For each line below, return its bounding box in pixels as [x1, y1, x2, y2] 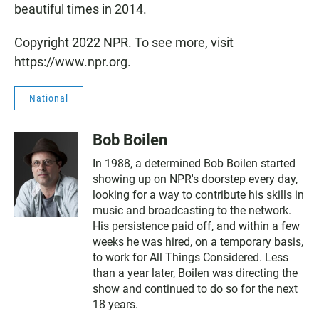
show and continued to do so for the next [93, 282, 298, 296]
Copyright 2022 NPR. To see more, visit [14, 35, 234, 51]
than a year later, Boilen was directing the [93, 266, 298, 281]
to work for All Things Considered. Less [93, 251, 288, 265]
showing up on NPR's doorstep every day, [93, 172, 298, 187]
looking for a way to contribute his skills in [93, 188, 304, 202]
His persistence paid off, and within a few [93, 219, 300, 234]
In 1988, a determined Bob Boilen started [93, 157, 296, 171]
